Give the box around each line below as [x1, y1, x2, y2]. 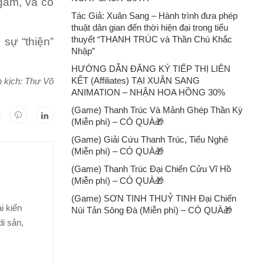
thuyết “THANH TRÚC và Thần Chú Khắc [71, 34, 232, 44]
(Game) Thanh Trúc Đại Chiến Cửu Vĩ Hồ [71, 163, 231, 174]
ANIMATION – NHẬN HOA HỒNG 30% [71, 87, 225, 97]
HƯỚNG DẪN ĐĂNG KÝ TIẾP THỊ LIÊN [71, 63, 230, 74]
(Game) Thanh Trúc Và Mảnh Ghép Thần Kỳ [71, 104, 243, 115]
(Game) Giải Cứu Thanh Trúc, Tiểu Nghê [71, 134, 228, 144]
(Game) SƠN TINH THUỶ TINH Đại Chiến [71, 193, 236, 203]
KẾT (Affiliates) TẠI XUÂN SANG [71, 75, 200, 85]
